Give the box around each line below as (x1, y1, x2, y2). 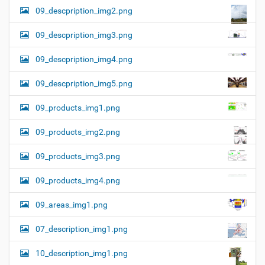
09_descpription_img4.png (35, 54, 132, 64)
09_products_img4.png (35, 175, 120, 185)
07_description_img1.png (35, 224, 128, 234)
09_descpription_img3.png (35, 30, 132, 40)
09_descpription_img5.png (35, 78, 132, 88)
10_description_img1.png (35, 248, 128, 258)
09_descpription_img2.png (35, 5, 132, 15)
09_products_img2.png (35, 127, 120, 137)
